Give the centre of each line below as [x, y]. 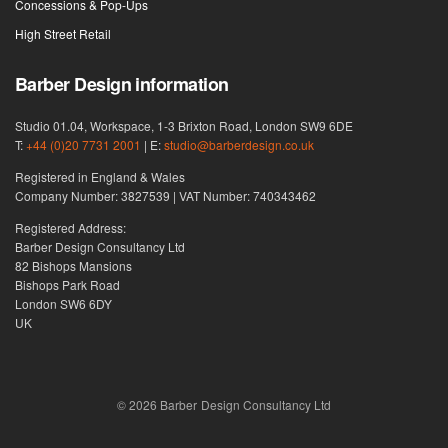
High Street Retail [63, 33]
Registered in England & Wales [100, 176]
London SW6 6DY [64, 304]
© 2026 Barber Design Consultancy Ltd [224, 405]
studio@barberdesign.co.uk [239, 144]
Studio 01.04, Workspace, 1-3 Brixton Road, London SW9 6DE [184, 125]
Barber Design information [122, 83]
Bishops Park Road [68, 285]
